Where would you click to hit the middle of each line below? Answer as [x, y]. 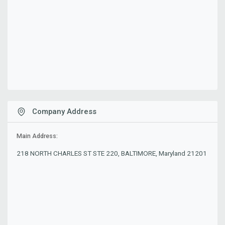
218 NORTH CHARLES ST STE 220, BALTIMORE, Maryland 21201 [112, 153]
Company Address [63, 111]
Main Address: [37, 136]
